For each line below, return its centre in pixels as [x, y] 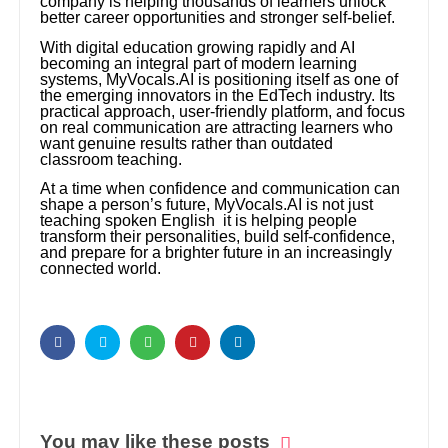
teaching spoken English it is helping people [199, 221]
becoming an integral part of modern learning [199, 63]
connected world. [101, 269]
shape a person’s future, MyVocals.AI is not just [207, 205]
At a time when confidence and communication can [220, 189]
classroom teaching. [111, 159]
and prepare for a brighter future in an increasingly [216, 253]
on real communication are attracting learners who [217, 127]
